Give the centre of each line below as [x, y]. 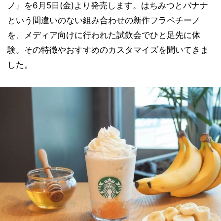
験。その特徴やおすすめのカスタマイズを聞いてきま [108, 50]
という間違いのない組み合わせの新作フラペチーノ [104, 20]
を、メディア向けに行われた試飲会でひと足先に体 [104, 35]
